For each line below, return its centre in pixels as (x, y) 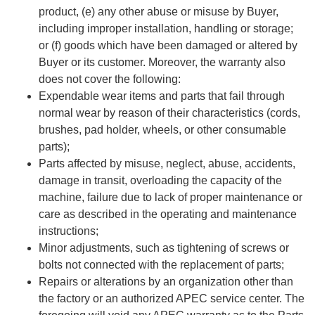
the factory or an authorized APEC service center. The (172, 299)
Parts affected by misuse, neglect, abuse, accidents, (167, 164)
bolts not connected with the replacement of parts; (161, 265)
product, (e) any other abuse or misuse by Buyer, (159, 12)
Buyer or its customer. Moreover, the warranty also (162, 63)
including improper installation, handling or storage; (166, 29)
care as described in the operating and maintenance (168, 214)
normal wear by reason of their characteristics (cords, (169, 113)
